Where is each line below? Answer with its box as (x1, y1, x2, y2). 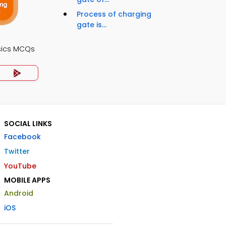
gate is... (77, 19, 106, 30)
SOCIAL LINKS (4, 118, 52, 129)
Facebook (4, 131, 41, 142)
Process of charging (77, 9, 151, 19)
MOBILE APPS (4, 175, 50, 185)
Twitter (4, 146, 30, 156)
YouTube (4, 160, 36, 171)
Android (4, 188, 33, 198)
